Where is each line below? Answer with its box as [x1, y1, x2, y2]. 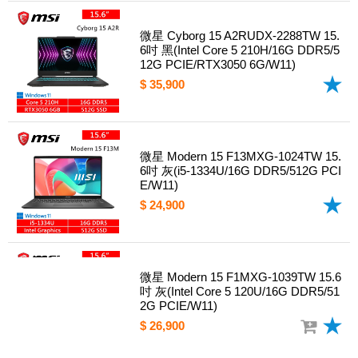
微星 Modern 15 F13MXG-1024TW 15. [140, 149, 341, 164]
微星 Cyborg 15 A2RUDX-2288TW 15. [140, 29, 340, 43]
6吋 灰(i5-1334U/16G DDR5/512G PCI [140, 164, 341, 178]
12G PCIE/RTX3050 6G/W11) [140, 58, 296, 72]
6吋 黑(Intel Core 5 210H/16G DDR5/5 [140, 43, 340, 58]
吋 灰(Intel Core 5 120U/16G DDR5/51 [140, 284, 340, 299]
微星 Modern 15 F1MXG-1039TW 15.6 [140, 270, 341, 284]
